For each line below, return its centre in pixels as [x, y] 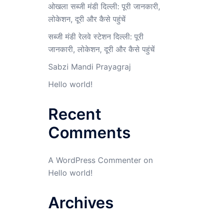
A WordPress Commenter [94, 160]
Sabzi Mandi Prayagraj [89, 67]
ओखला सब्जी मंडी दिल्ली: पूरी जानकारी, [104, 6]
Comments [89, 133]
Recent [74, 114]
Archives [81, 203]
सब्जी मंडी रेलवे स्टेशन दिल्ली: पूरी [96, 36]
